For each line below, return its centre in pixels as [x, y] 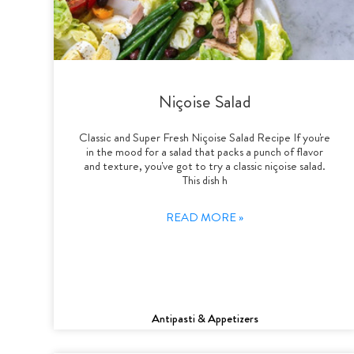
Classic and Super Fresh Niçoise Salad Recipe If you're [205, 137]
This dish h [205, 180]
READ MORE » [205, 217]
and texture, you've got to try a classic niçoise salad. [205, 166]
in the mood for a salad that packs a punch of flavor [205, 151]
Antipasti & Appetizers [205, 318]
